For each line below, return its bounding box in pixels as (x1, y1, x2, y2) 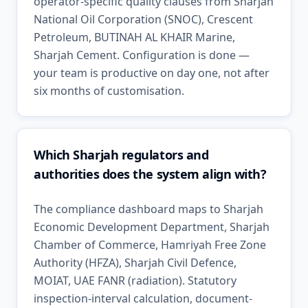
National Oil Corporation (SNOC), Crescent (34, 12, 253, 27)
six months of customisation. (34, 83, 184, 98)
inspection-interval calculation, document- (34, 291, 252, 306)
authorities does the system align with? (34, 166, 267, 182)
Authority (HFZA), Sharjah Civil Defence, (34, 255, 236, 270)
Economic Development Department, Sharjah (34, 219, 269, 234)
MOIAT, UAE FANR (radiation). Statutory (34, 273, 236, 288)
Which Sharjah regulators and (34, 146, 209, 163)
